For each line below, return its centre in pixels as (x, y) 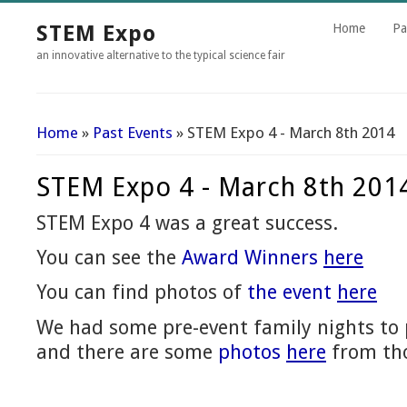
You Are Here (99, 145)
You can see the (109, 258)
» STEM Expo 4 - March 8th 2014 (283, 132)
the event (292, 293)
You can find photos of (142, 293)
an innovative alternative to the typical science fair (161, 55)
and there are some (127, 352)
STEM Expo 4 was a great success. (190, 223)
